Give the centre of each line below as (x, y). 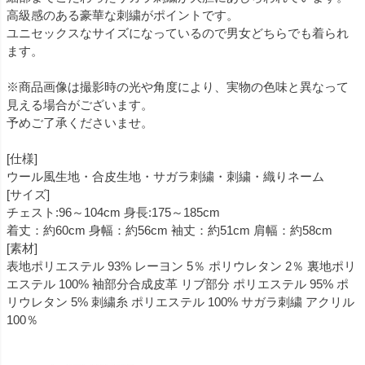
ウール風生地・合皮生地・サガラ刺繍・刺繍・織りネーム (165, 176)
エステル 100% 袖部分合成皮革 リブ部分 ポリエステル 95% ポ (178, 284)
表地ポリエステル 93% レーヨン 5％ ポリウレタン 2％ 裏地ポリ (181, 266)
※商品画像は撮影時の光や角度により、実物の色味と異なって (178, 86)
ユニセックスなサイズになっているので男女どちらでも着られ (178, 33)
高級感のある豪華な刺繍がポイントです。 (123, 15)
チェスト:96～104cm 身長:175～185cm (113, 212)
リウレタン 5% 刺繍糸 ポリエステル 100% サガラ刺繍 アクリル (180, 301)
